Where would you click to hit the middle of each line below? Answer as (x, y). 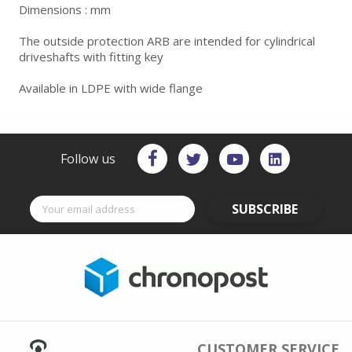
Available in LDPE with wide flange (111, 88)
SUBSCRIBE (265, 209)
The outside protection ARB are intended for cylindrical (167, 41)
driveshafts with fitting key (91, 57)
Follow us (88, 159)
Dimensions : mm (65, 9)
